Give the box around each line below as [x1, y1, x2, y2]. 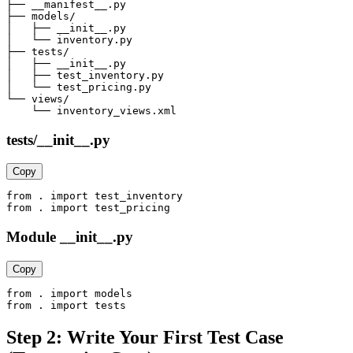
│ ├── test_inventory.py [6, 69, 164, 81]
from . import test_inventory [6, 190, 183, 203]
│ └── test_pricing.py [6, 80, 151, 93]
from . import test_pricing [6, 202, 170, 214]
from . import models [6, 287, 132, 299]
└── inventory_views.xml [6, 104, 176, 117]
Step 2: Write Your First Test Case [6, 326, 284, 347]
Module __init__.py [6, 229, 133, 245]
